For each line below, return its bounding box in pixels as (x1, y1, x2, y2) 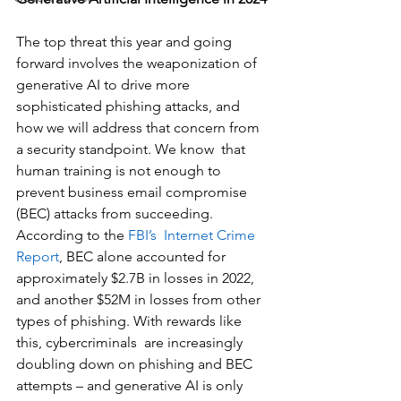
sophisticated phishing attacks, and (16, 98, 243, 115)
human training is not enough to (16, 162, 225, 180)
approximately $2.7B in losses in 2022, (16, 269, 258, 287)
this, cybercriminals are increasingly (16, 334, 246, 352)
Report (16, 248, 59, 266)
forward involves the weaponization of (16, 55, 260, 73)
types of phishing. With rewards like (16, 312, 245, 330)
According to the (16, 226, 128, 244)
